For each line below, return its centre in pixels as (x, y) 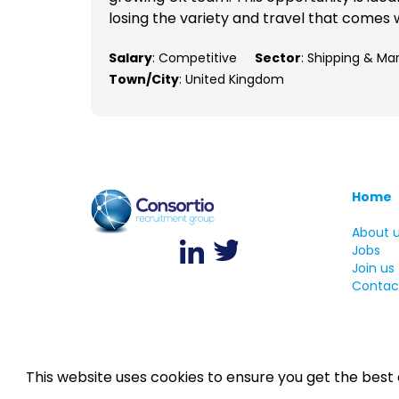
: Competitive (195, 58)
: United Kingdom (232, 80)
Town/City (144, 80)
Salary (130, 58)
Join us (373, 269)
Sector (278, 58)
